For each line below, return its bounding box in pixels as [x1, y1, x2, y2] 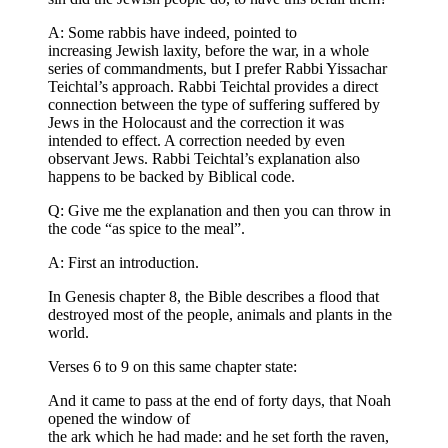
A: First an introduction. [48, 254, 199, 272]
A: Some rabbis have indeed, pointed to [48, 24, 297, 42]
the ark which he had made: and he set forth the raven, [48, 428, 389, 446]
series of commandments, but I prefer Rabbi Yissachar [48, 60, 387, 78]
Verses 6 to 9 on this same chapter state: [48, 358, 297, 376]
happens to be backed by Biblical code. [48, 168, 295, 186]
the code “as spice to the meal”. [48, 220, 245, 238]
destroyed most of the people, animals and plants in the [48, 306, 392, 324]
